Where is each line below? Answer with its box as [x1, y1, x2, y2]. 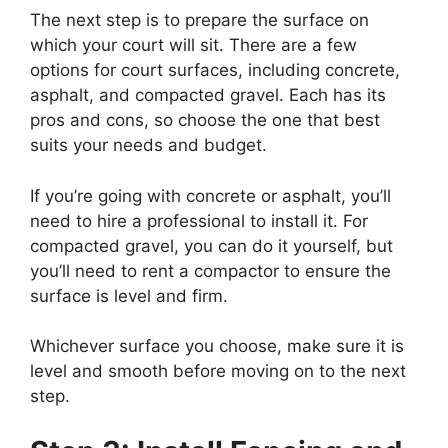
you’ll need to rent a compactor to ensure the [30, 260, 391, 281]
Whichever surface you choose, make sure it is [30, 336, 404, 357]
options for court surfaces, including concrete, [30, 60, 400, 81]
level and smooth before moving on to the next [30, 361, 406, 382]
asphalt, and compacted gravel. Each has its [30, 85, 386, 106]
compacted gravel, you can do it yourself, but [30, 235, 393, 256]
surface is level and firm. [30, 285, 228, 306]
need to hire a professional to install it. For [30, 210, 368, 231]
